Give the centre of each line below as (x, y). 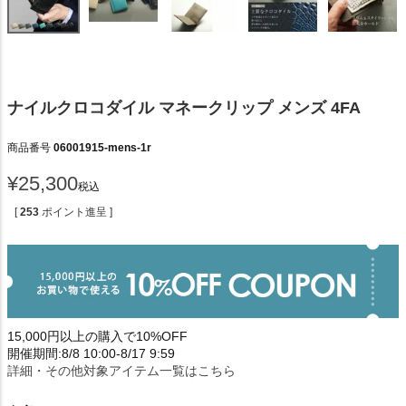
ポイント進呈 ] (77, 212)
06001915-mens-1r (102, 147)
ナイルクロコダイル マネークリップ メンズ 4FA (184, 107)
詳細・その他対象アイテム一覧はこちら (121, 370)
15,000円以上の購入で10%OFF (97, 336)
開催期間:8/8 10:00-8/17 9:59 (91, 353)
